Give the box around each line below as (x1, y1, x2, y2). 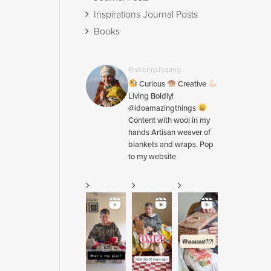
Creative (175, 79, 208, 89)
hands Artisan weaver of (128, 128, 211, 137)
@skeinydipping (128, 65, 181, 74)
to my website (128, 152, 176, 162)
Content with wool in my (128, 116, 210, 125)
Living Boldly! (128, 91, 174, 101)
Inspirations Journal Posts (94, 8, 198, 21)
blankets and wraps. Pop (128, 140, 214, 149)
